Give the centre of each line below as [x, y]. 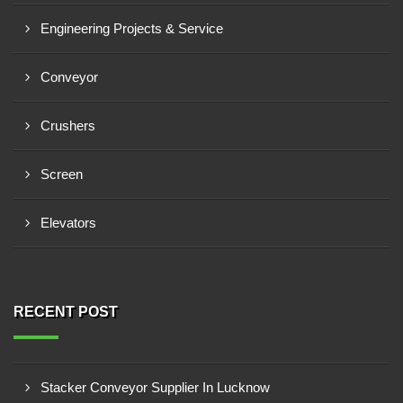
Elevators [68, 223]
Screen [62, 174]
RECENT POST [66, 312]
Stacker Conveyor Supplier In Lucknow [155, 387]
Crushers [68, 125]
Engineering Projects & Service [132, 28]
